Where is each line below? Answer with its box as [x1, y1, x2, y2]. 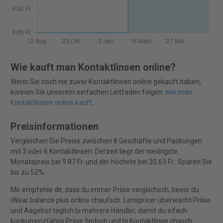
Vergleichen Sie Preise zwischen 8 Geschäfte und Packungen [10, 137, 202, 145]
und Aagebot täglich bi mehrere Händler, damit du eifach [10, 207, 187, 215]
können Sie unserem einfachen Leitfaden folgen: [10, 88, 165, 97]
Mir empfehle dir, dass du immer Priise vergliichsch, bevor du [10, 186, 199, 194]
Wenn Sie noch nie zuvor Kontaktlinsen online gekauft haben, [10, 78, 201, 86]
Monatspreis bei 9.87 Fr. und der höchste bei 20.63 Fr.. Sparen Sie [10, 158, 212, 166]
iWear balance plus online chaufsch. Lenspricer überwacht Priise [10, 196, 211, 205]
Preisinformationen [10, 120, 99, 133]
